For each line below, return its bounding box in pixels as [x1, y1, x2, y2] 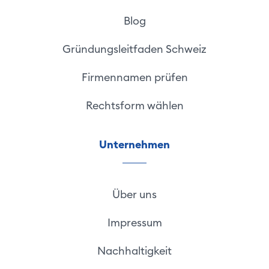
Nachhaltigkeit [97, 243, 172, 258]
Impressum [107, 215, 162, 229]
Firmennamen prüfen [81, 70, 188, 84]
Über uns [112, 187, 157, 201]
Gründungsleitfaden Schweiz [62, 41, 207, 56]
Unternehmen [99, 137, 170, 151]
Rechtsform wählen [85, 98, 184, 112]
